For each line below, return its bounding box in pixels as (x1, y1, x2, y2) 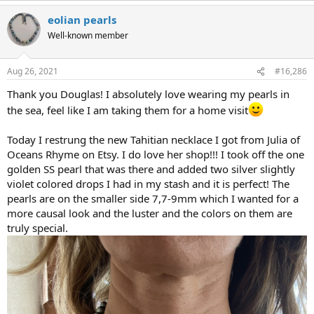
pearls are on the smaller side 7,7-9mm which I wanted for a (7, 191, 299, 206)
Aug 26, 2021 (7, 65, 58, 78)
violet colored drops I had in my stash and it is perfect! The (7, 177, 289, 191)
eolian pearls (48, 12, 116, 27)
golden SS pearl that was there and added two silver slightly (7, 162, 295, 177)
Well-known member (48, 29, 128, 41)
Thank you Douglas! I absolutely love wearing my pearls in (7, 87, 289, 102)
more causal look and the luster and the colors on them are (7, 206, 292, 221)
